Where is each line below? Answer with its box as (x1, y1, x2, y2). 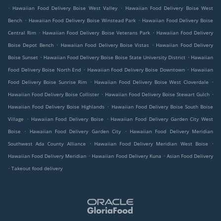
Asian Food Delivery (166, 152, 214, 160)
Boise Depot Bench (8, 41, 54, 49)
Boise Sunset (8, 54, 38, 61)
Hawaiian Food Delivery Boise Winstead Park (28, 17, 136, 24)
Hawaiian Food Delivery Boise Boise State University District (43, 54, 185, 61)
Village (8, 115, 24, 123)
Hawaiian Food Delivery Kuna (92, 152, 161, 160)
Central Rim (8, 29, 37, 37)
